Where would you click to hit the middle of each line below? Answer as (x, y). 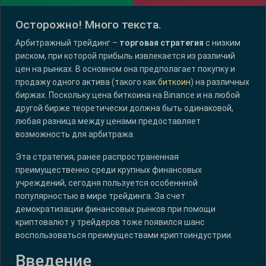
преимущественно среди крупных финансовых (109, 170)
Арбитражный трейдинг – (67, 43)
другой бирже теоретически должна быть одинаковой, (124, 108)
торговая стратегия (161, 43)
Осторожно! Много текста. (88, 25)
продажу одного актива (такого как (87, 82)
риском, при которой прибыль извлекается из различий (125, 56)
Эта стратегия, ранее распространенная (97, 157)
